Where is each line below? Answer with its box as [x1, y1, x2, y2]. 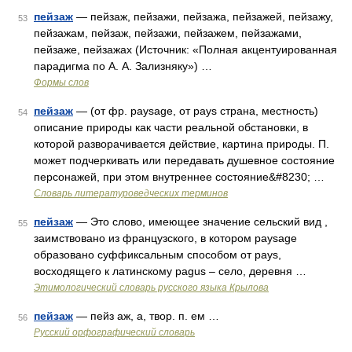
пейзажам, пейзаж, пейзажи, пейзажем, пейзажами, [34, 27, 302, 39]
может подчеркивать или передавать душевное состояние [34, 154, 335, 167]
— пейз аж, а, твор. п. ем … [73, 310, 219, 322]
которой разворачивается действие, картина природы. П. [34, 137, 329, 150]
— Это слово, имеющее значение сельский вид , [73, 215, 328, 228]
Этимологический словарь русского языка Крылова [34, 282, 269, 293]
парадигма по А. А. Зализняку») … [34, 60, 212, 72]
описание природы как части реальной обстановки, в [34, 121, 308, 134]
